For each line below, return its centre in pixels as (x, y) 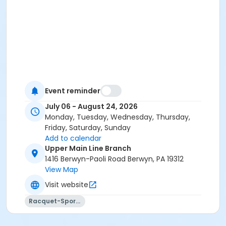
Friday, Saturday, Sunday (88, 128)
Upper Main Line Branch (88, 149)
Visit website (67, 184)
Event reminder (73, 91)
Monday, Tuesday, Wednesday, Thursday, (118, 117)
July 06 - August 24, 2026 (91, 107)
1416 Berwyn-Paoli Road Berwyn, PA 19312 (114, 159)
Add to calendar (73, 138)
